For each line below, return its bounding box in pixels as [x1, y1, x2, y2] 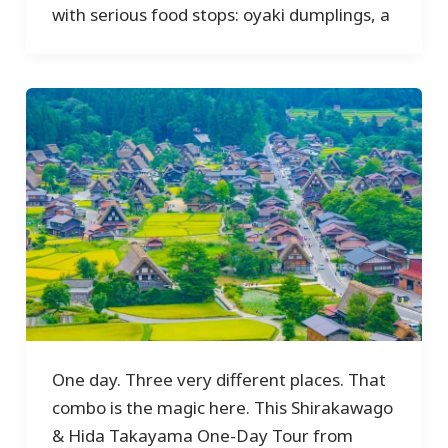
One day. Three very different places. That [51, 368, 386, 392]
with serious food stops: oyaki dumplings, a [51, 2, 390, 26]
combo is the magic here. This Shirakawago [51, 396, 393, 420]
